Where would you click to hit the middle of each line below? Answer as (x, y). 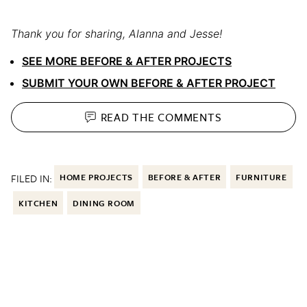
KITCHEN (38, 203)
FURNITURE (261, 177)
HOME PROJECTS (96, 177)
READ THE (129, 117)
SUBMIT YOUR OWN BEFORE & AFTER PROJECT (149, 83)
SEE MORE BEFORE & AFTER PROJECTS (127, 61)
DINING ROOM (104, 203)
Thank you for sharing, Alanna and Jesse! (116, 34)
